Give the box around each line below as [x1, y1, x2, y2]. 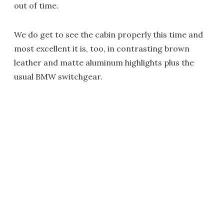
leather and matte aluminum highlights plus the [14, 57, 194, 67]
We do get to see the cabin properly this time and [14, 29, 203, 39]
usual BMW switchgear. [14, 71, 102, 81]
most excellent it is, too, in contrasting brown [14, 43, 189, 53]
